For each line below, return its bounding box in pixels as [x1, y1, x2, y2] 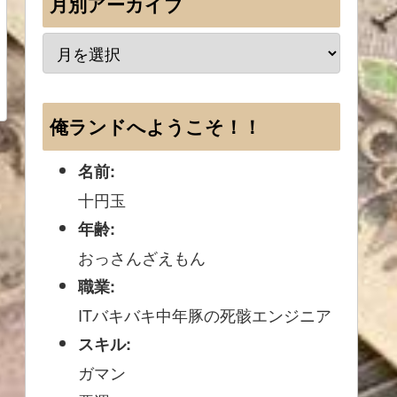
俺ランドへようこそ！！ [50, 113, 262, 140]
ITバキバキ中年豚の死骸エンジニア [78, 302, 331, 326]
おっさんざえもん [78, 245, 206, 269]
